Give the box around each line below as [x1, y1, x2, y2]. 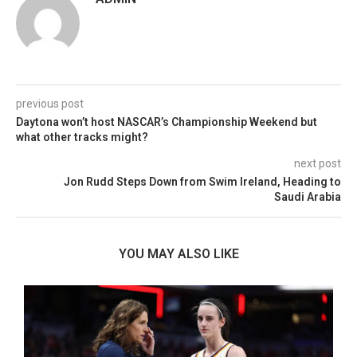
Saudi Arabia [274, 190, 341, 203]
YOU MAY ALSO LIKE [118, 246, 239, 261]
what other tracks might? [16, 131, 148, 143]
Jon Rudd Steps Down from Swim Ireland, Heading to [64, 175, 341, 188]
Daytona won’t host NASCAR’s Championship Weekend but [16, 116, 317, 128]
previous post [16, 97, 84, 110]
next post [294, 157, 341, 170]
